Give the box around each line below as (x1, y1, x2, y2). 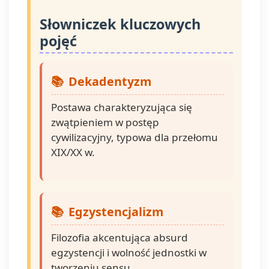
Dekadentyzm (68, 73, 151, 89)
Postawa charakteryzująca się (51, 100, 192, 114)
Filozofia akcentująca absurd (51, 231, 188, 244)
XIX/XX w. (51, 145, 95, 159)
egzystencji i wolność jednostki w (51, 246, 207, 259)
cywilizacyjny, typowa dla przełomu (51, 130, 218, 144)
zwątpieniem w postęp (51, 115, 159, 129)
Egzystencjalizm (68, 204, 163, 220)
